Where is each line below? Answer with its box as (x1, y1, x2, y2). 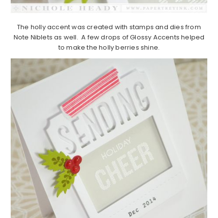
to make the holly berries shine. (58, 42, 160, 52)
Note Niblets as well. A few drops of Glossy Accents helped (13, 32, 205, 42)
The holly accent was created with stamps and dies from (17, 22, 201, 32)
